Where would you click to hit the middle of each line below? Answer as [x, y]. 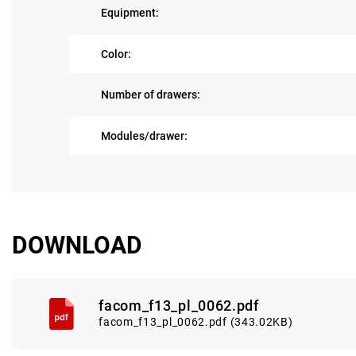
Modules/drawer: [144, 135]
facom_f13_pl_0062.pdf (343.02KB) [196, 322]
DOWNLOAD [77, 245]
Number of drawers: [151, 95]
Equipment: [130, 13]
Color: [116, 54]
